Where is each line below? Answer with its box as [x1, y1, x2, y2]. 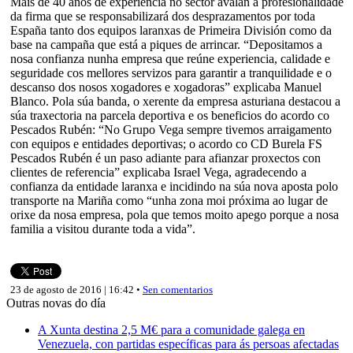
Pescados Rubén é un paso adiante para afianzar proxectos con [10, 150, 321, 165]
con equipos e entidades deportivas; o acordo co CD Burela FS [10, 136, 322, 150]
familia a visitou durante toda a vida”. [10, 221, 199, 236]
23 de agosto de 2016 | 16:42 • [10, 283, 143, 295]
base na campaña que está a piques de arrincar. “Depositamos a [10, 37, 322, 51]
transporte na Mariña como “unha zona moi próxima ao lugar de [10, 193, 328, 207]
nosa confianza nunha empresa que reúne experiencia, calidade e [10, 51, 330, 65]
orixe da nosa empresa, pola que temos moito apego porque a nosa [10, 207, 339, 221]
